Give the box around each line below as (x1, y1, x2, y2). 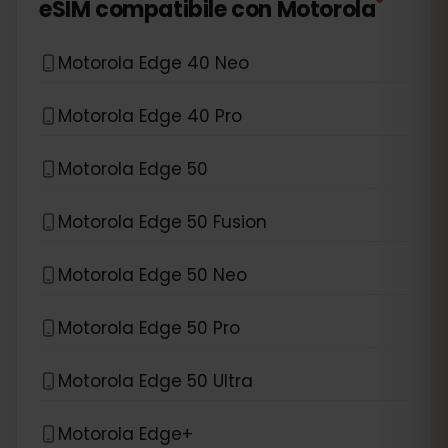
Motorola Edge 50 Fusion (58, 209, 267, 234)
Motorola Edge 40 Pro (58, 103, 242, 128)
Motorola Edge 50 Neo (58, 262, 247, 287)
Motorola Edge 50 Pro (58, 315, 240, 340)
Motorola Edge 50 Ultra (58, 368, 253, 393)
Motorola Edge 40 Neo (58, 50, 249, 75)
